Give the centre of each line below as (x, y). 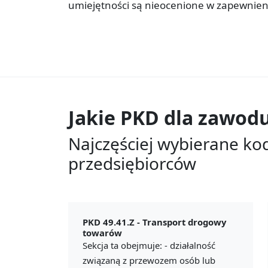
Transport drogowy (184, 222)
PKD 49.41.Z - (112, 222)
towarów (102, 232)
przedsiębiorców (132, 163)
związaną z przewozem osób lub (149, 260)
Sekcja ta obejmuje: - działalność (149, 245)
